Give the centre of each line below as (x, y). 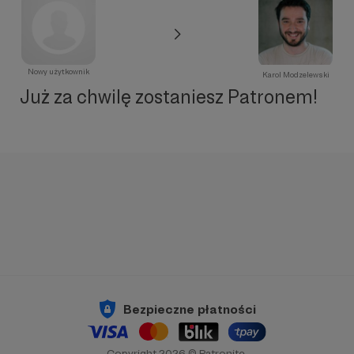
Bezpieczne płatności (190, 309)
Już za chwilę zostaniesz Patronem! (168, 97)
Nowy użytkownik (58, 72)
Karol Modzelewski (296, 75)
